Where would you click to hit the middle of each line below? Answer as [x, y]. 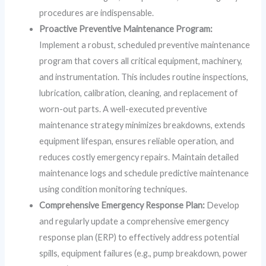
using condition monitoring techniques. [113, 189]
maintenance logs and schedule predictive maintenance [144, 173]
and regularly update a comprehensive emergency [134, 221]
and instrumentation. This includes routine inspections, [144, 77]
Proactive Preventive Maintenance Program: [126, 28]
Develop [222, 205]
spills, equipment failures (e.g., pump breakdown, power [144, 253]
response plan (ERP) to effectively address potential [140, 237]
